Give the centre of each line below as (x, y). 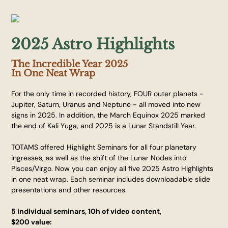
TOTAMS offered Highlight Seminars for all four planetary (104, 147)
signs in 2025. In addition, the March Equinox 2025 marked (108, 115)
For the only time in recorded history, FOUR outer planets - (108, 94)
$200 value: (32, 222)
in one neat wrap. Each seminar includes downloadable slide (111, 179)
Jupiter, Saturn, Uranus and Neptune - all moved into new (106, 104)
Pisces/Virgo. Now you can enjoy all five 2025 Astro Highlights (112, 168)
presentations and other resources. (69, 190)
